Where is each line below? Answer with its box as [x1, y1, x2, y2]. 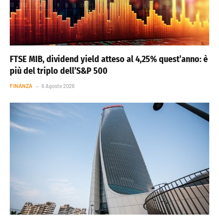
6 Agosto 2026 [41, 82, 75, 89]
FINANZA [10, 82, 33, 89]
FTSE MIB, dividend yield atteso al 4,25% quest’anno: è [10, 53, 208, 65]
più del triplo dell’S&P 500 [10, 65, 108, 76]
